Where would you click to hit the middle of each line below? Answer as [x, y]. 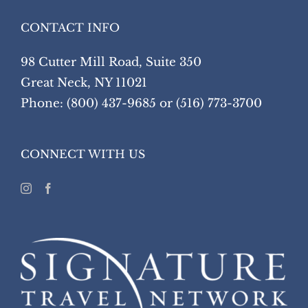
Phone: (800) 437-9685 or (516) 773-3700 [141, 104]
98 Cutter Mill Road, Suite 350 [111, 63]
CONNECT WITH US [83, 154]
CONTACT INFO [70, 28]
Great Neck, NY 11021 [84, 83]
